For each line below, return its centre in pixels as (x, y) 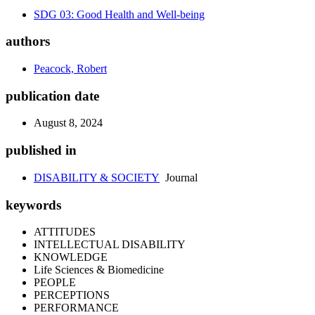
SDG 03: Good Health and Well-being (119, 14)
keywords (33, 205)
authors (28, 41)
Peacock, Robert (70, 69)
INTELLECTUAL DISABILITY (110, 245)
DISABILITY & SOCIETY (97, 177)
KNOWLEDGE (71, 257)
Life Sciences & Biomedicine (99, 270)
